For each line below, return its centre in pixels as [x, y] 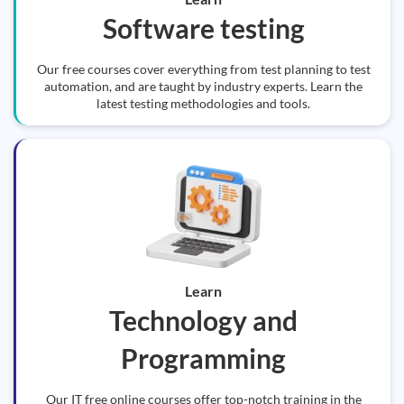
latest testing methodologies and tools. [203, 103]
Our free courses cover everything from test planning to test [203, 69]
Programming [203, 358]
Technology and [203, 320]
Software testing [203, 28]
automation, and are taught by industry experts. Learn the [203, 86]
